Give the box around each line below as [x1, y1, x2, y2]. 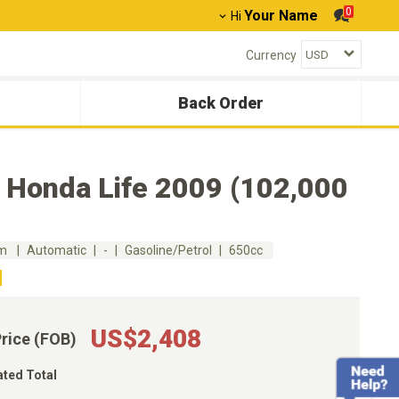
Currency [246, 47, 297, 62]
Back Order [178, 94, 264, 112]
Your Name [244, 7, 318, 24]
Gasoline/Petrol [125, 243, 212, 257]
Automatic [27, 243, 86, 257]
